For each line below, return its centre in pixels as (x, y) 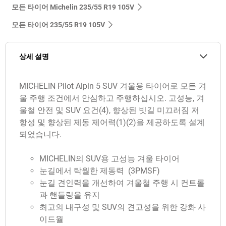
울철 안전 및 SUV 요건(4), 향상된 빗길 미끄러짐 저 (109, 110)
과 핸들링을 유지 (70, 195)
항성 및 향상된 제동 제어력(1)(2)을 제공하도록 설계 (112, 122)
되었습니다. (40, 134)
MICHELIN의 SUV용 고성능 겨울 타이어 (109, 158)
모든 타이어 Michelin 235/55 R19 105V (73, 7)
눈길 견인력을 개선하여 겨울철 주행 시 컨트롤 (122, 183)
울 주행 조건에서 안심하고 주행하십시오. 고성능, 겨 (112, 98)
